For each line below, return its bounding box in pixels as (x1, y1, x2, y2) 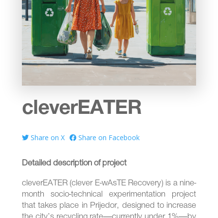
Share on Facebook (76, 133, 140, 143)
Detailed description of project (21, 160, 128, 167)
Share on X (28, 133, 65, 143)
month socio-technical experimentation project (21, 191, 197, 199)
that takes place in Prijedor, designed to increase (21, 202, 197, 210)
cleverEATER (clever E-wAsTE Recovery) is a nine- (21, 180, 197, 187)
